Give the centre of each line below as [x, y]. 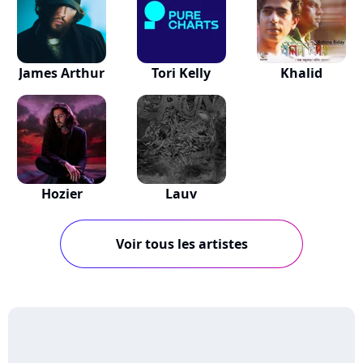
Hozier [62, 194]
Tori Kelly [181, 73]
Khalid [301, 73]
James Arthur [62, 73]
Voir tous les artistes [181, 244]
